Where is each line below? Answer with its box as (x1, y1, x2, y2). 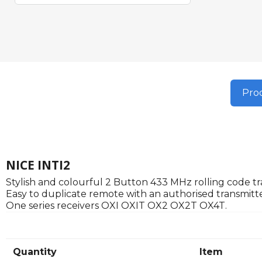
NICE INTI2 (6, 157, 70, 174)
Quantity (13, 246, 57, 258)
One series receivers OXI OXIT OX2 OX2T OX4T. (6, 200, 227, 212)
